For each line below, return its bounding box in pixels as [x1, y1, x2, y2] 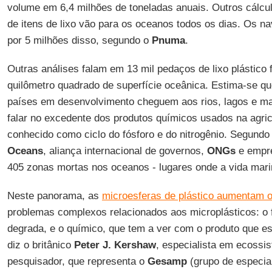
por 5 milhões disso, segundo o [7, 35, 149, 46]
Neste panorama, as [7, 190, 102, 202]
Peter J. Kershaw [73, 239, 156, 251]
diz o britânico [7, 239, 74, 251]
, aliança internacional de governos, [42, 145, 207, 157]
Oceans [7, 145, 43, 157]
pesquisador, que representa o [7, 256, 148, 267]
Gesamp [147, 256, 187, 267]
